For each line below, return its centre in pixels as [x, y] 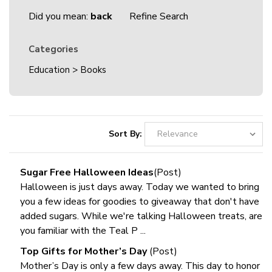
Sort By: [125, 134]
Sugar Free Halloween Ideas [87, 172]
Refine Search [159, 16]
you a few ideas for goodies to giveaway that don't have [140, 201]
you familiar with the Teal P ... [83, 230]
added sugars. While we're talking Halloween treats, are [141, 216]
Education [49, 70]
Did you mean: [59, 16]
